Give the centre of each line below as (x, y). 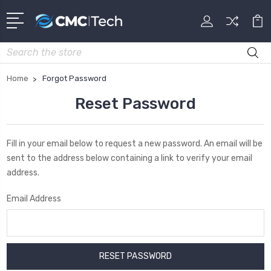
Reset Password (135, 103)
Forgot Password (74, 78)
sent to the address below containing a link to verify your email (129, 158)
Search (21, 48)
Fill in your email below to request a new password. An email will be (135, 143)
